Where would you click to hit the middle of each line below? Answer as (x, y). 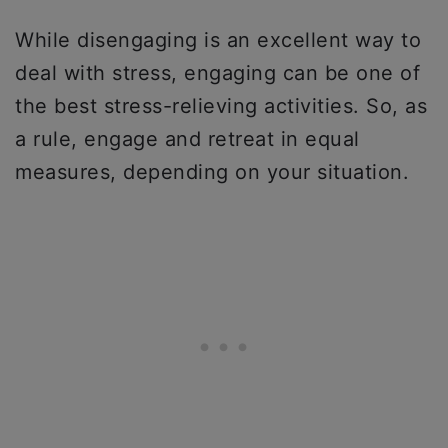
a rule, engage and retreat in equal (187, 139)
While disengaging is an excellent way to (218, 40)
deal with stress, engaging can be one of (217, 73)
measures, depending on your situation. (212, 172)
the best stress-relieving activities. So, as (221, 106)
